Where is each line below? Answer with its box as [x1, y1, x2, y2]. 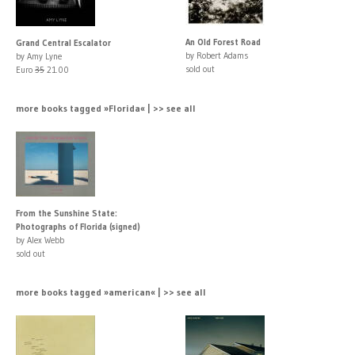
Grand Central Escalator [16, 36, 111, 48]
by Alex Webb [16, 234, 64, 246]
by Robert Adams [185, 49, 248, 61]
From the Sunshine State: [16, 207, 117, 219]
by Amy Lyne [16, 50, 62, 62]
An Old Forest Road [185, 36, 261, 48]
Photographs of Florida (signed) [16, 220, 140, 232]
